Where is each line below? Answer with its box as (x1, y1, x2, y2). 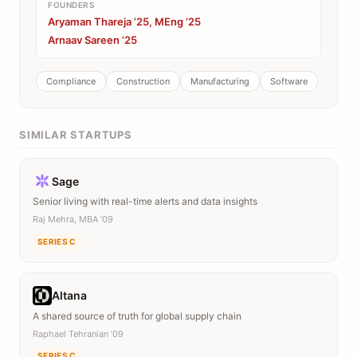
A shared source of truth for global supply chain (33, 309, 241, 322)
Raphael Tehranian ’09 (33, 328, 124, 339)
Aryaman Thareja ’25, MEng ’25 (48, 15, 201, 28)
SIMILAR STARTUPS (19, 128, 132, 141)
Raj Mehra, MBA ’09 (33, 214, 113, 225)
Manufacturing (190, 76, 249, 87)
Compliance (46, 76, 96, 87)
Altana (52, 288, 87, 303)
